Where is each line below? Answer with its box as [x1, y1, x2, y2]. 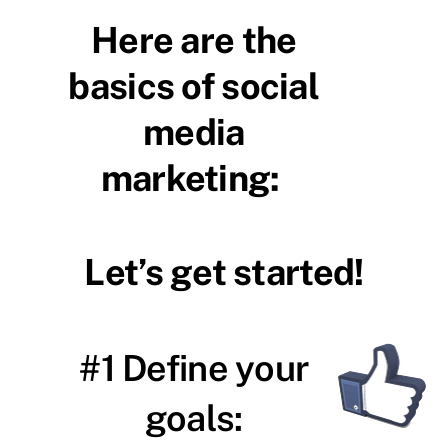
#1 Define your [79, 346, 309, 389]
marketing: [100, 156, 287, 199]
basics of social [68, 64, 319, 107]
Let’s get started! [84, 250, 364, 293]
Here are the [91, 18, 297, 61]
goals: [144, 396, 243, 439]
